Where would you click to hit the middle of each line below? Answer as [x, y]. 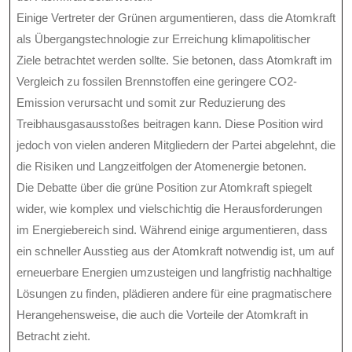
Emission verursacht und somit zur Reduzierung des [151, 103]
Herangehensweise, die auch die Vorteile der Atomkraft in [162, 315]
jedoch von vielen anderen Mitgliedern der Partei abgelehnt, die [176, 145]
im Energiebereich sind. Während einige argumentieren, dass [172, 230]
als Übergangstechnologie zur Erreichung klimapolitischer [163, 39]
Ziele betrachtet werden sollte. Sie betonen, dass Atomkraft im [174, 60]
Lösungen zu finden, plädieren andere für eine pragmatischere [174, 294]
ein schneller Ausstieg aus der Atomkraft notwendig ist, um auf [175, 251]
